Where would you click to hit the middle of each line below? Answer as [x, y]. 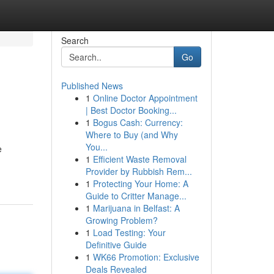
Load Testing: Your [129, 232]
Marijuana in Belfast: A [136, 208]
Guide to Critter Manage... [136, 196]
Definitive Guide [116, 245]
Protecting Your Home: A [140, 183]
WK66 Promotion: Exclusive [146, 257]
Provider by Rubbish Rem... [139, 171]
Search [75, 40]
